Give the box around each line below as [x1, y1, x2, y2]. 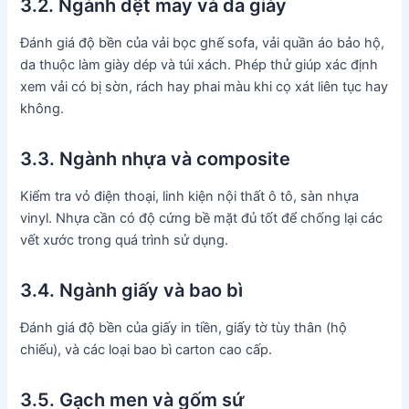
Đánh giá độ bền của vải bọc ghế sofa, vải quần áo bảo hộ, [20, 34, 385, 51]
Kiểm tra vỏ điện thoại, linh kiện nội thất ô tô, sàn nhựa [20, 187, 360, 204]
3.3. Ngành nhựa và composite [20, 147, 291, 170]
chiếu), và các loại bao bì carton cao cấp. [20, 341, 273, 358]
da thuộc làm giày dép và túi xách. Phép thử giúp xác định [20, 56, 379, 73]
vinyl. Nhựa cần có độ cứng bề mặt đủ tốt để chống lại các [20, 209, 383, 226]
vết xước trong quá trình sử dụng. [20, 231, 229, 248]
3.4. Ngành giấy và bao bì [20, 278, 244, 301]
